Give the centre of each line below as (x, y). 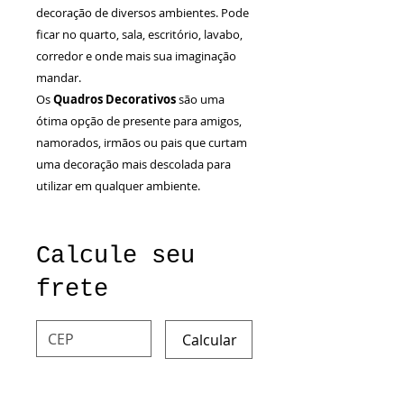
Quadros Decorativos (116, 99)
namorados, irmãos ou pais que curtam (142, 142)
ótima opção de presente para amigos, (139, 120)
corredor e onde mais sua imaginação (136, 55)
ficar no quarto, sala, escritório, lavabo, (139, 34)
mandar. (59, 77)
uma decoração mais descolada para (133, 164)
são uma (202, 99)
